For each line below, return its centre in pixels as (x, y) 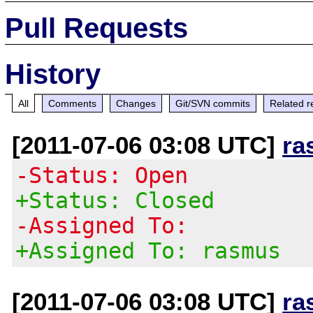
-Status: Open (102, 175)
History (53, 74)
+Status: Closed (115, 200)
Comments (73, 103)
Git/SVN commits (213, 103)
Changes (136, 103)
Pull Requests (97, 28)
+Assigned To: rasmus (148, 250)
